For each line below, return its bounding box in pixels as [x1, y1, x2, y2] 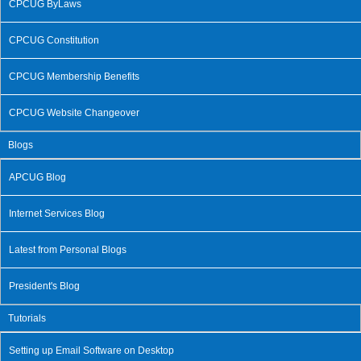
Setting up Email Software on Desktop [9, 344, 174, 356]
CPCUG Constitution [9, 34, 99, 46]
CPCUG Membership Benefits [9, 70, 139, 82]
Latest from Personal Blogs [9, 243, 127, 255]
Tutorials [8, 312, 46, 324]
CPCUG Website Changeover [9, 106, 139, 118]
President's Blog [9, 280, 80, 292]
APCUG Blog [9, 171, 66, 183]
